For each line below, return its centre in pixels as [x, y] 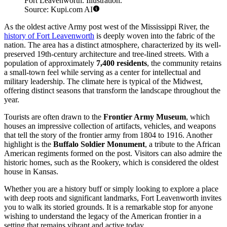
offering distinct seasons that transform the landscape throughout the [112, 91]
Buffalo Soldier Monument [99, 144]
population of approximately [50, 63]
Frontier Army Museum [145, 117]
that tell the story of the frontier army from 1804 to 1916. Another [108, 135]
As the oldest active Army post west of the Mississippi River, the [107, 27]
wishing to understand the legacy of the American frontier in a [103, 216]
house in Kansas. [31, 172]
